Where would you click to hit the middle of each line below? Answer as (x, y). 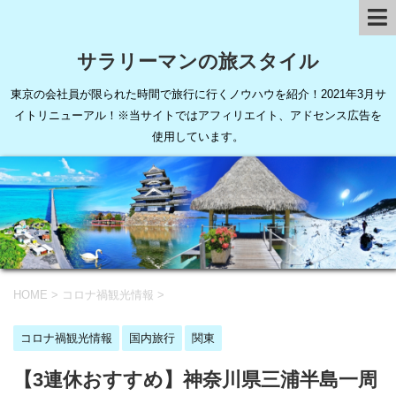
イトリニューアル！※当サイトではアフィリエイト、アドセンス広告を (198, 115)
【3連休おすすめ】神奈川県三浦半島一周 (195, 379)
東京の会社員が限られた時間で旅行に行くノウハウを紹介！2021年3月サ (198, 94)
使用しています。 (198, 137)
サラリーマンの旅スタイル (198, 61)
